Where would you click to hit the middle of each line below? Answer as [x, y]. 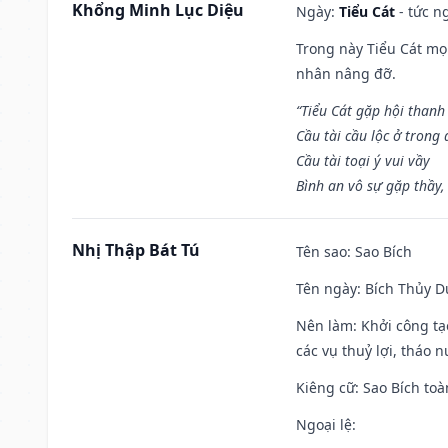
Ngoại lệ [324, 424]
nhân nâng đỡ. [346, 73]
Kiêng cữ [325, 387]
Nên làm [324, 325]
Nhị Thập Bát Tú [136, 249]
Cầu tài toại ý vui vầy [363, 160]
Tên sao [321, 251]
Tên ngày [326, 288]
